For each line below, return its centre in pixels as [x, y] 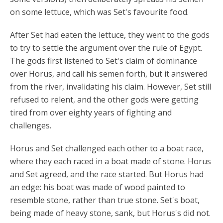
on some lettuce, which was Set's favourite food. [99, 12]
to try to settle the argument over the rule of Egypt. [106, 48]
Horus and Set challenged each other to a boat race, [107, 148]
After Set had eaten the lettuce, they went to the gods [110, 35]
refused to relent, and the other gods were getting [104, 100]
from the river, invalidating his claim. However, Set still [111, 87]
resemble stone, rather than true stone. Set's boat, [105, 200]
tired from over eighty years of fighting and [91, 112]
